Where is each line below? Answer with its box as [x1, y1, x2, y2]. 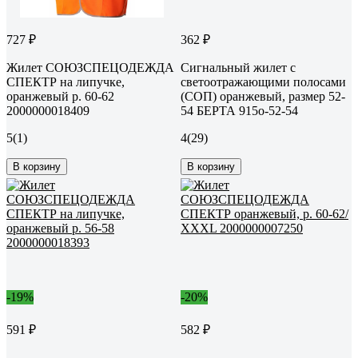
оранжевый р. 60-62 [6, 89, 114, 103]
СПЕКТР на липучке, [6, 74, 125, 89]
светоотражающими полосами [181, 74, 346, 89]
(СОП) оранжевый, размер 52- [181, 89, 345, 103]
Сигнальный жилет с [181, 60, 296, 74]
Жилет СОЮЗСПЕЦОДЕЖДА [6, 60, 174, 74]
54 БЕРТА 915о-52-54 [181, 103, 298, 117]
